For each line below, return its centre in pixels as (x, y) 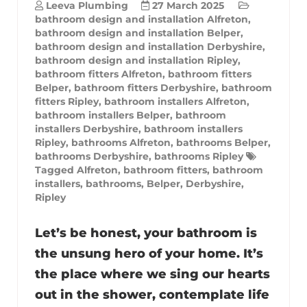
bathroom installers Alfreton (175, 101)
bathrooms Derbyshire (92, 156)
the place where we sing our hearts (152, 274)
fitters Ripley (67, 101)
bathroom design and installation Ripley (136, 60)
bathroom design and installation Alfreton (142, 19)
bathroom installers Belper (102, 115)
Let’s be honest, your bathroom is (146, 233)
